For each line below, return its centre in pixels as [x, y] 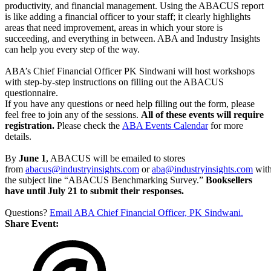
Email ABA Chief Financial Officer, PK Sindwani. [146, 213]
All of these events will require [202, 115]
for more [226, 126]
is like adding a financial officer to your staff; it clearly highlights [128, 17]
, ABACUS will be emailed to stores [116, 158]
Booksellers [229, 180]
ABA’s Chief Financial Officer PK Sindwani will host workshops [130, 71]
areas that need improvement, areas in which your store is [114, 28]
